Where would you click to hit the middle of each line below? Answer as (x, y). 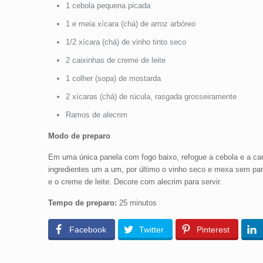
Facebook (87, 230)
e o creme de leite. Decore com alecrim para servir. (135, 182)
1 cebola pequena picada (108, 6)
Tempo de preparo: (83, 203)
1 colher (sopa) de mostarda (113, 78)
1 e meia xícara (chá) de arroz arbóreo (130, 24)
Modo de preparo (79, 136)
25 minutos (138, 203)
